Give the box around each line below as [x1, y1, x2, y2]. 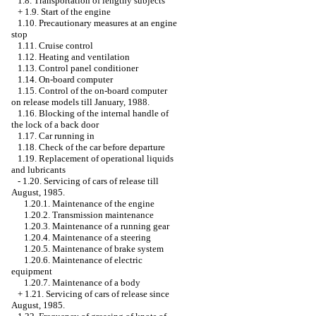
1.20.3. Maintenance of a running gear [24, 221, 169, 231]
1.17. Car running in [18, 130, 95, 141]
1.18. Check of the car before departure [18, 142, 165, 152]
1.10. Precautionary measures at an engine [18, 18, 177, 28]
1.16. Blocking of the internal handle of [18, 108, 169, 119]
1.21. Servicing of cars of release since [25, 288, 169, 299]
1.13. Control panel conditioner [18, 63, 138, 73]
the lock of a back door [11, 119, 99, 130]
